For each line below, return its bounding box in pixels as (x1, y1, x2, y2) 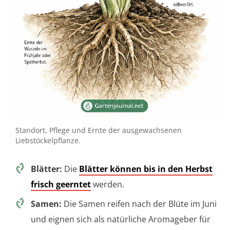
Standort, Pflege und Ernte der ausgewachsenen (15, 125, 182, 136)
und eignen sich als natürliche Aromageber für (31, 214, 210, 225)
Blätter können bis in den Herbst (79, 163, 213, 175)
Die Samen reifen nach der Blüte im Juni (62, 198, 217, 210)
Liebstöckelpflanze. (15, 136, 81, 146)
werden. (91, 179, 124, 190)
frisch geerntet (31, 179, 91, 190)
